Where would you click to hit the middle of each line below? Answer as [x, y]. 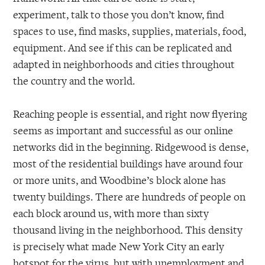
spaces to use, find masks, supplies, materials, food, [130, 30]
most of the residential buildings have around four [128, 164]
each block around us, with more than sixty [111, 213]
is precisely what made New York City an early [119, 246]
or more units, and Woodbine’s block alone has [120, 180]
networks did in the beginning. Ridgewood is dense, [131, 147]
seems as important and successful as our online [123, 130]
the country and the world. [74, 80]
